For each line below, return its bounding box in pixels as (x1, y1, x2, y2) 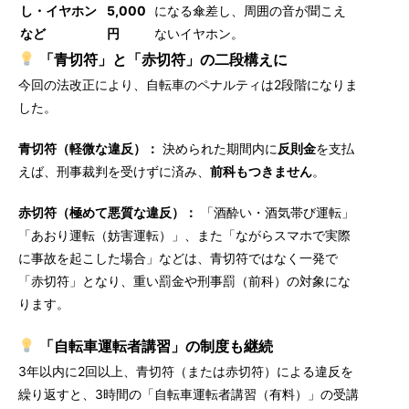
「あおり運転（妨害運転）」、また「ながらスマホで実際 (18, 227, 351, 243)
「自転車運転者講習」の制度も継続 (35, 337, 273, 355)
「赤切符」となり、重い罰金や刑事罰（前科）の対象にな (18, 273, 351, 288)
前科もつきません (210, 163, 312, 179)
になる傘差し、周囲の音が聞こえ (154, 3, 346, 18)
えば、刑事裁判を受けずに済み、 (18, 163, 210, 179)
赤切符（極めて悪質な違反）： (18, 204, 197, 220)
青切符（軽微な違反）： (18, 141, 159, 156)
